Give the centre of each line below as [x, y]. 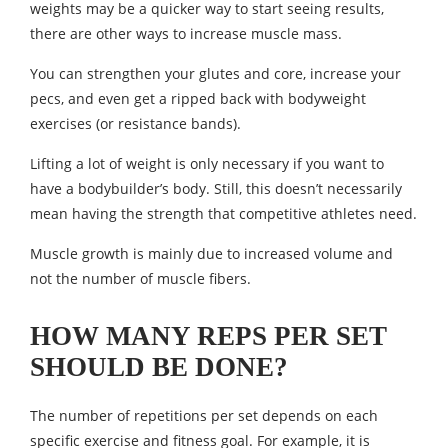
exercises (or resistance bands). [135, 124]
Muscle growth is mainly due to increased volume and [211, 254]
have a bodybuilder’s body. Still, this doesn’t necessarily [216, 189]
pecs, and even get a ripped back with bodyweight [198, 99]
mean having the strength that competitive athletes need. [223, 214]
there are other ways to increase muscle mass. [186, 34]
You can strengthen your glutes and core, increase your [215, 74]
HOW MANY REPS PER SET [208, 336]
